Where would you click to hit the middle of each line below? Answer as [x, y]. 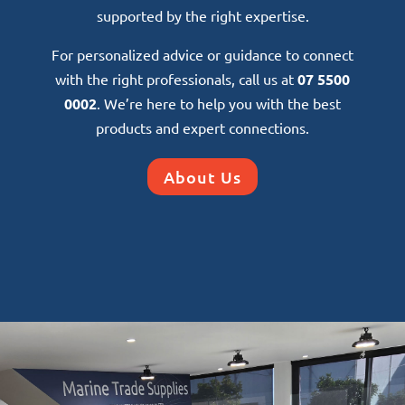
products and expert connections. [202, 128]
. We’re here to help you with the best [219, 104]
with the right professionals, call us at [176, 79]
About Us [202, 176]
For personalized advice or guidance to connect [202, 55]
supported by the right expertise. [202, 16]
